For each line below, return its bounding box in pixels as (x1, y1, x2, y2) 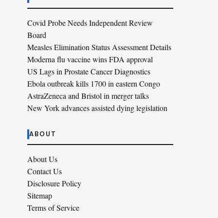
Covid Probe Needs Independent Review (27, 18, 153, 28)
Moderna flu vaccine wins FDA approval (27, 54, 153, 64)
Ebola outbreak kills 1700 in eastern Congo (27, 78, 160, 89)
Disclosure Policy (27, 178, 81, 188)
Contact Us (27, 166, 62, 176)
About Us (27, 154, 57, 164)
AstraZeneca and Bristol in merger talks (27, 91, 149, 101)
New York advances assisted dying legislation (27, 103, 167, 113)
